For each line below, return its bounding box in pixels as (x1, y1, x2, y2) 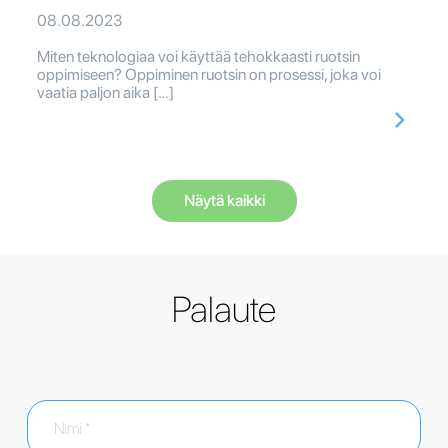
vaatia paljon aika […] (37, 83, 174, 103)
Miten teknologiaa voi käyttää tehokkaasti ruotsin (37, 47, 360, 67)
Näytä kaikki (183, 191, 265, 211)
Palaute (172, 288, 276, 332)
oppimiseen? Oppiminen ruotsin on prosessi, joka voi (37, 65, 381, 85)
